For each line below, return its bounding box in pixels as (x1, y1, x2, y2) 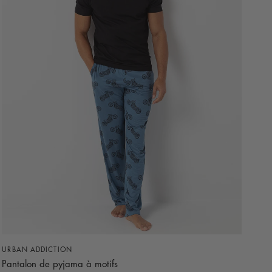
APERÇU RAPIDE (92, 243, 151, 250)
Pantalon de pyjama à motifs (2, 260, 118, 270)
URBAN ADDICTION (2, 246, 72, 254)
